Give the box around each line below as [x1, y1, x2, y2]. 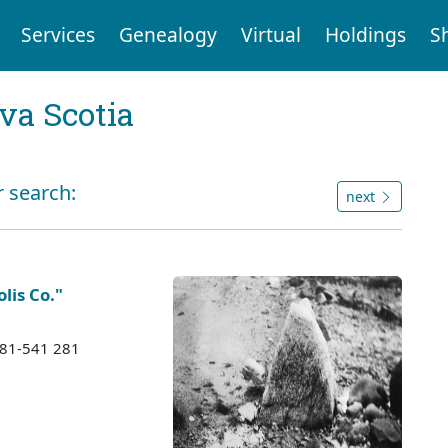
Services [20, 21, 95, 49]
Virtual [240, 21, 301, 49]
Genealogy [118, 21, 217, 49]
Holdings [324, 21, 406, 49]
